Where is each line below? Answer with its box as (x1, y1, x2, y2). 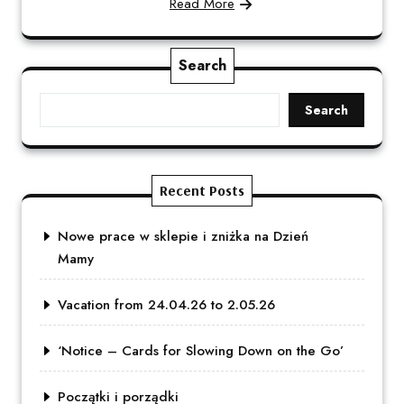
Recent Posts (160, 180, 244, 199)
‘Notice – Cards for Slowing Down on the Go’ (58, 340, 344, 361)
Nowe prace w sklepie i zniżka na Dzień (58, 225, 308, 246)
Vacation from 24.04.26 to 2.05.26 (58, 294, 275, 315)
